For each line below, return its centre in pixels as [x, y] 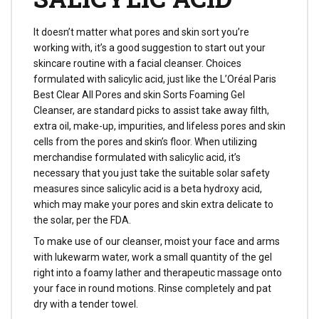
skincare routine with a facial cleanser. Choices [137, 63]
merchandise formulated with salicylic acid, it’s [137, 157]
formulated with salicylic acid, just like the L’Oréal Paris [155, 79]
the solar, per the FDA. [82, 220]
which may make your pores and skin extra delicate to [153, 204]
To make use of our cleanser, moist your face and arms [157, 242]
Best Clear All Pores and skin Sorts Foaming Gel [139, 94]
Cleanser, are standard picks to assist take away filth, [151, 110]
